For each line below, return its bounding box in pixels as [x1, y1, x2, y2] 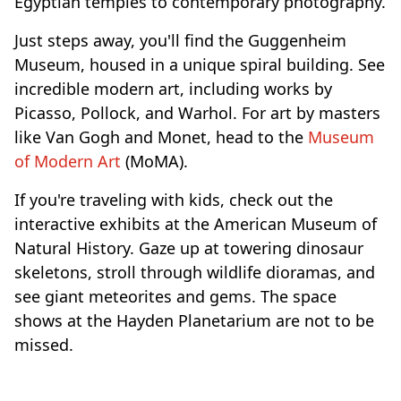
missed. [14, 334, 73, 356]
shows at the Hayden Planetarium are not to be [14, 310, 374, 332]
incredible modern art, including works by [14, 78, 332, 100]
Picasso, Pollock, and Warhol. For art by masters [14, 102, 380, 124]
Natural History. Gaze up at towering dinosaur [14, 237, 363, 260]
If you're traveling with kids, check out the [14, 189, 333, 211]
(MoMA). [121, 150, 188, 173]
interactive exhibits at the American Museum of [14, 213, 377, 235]
